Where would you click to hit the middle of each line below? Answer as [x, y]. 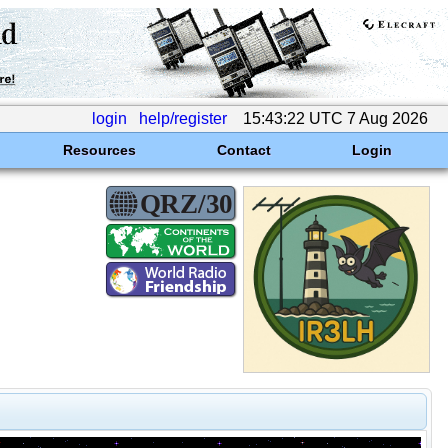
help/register [183, 118]
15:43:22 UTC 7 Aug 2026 [335, 118]
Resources [99, 150]
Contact [243, 150]
